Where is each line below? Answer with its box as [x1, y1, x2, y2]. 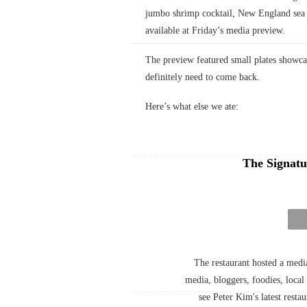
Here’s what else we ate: [145, 101, 238, 112]
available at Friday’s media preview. [145, 25, 285, 36]
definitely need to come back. [145, 72, 260, 82]
